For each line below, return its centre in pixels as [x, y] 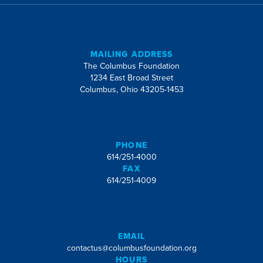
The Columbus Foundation [131, 66]
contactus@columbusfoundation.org [131, 248]
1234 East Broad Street [131, 78]
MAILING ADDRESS [131, 54]
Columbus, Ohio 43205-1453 [131, 90]
